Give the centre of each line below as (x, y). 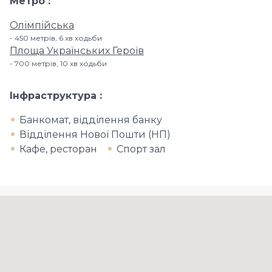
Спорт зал (141, 149)
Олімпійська (42, 25)
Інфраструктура (55, 96)
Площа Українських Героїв (77, 51)
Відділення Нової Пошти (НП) (95, 134)
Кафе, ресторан (58, 149)
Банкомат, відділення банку (91, 120)
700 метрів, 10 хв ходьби (61, 63)
